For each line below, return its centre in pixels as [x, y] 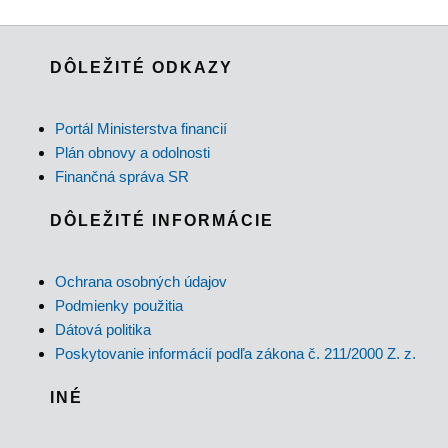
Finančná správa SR [122, 177]
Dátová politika [103, 330]
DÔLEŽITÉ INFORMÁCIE [162, 221]
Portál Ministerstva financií [141, 129]
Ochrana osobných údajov [141, 282]
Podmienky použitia [119, 306]
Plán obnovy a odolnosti [132, 153]
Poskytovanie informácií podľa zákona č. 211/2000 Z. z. [235, 354]
